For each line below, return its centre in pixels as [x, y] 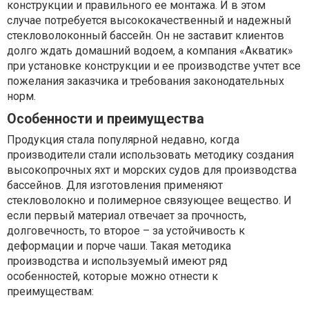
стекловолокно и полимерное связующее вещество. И [149, 200]
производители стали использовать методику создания [150, 155]
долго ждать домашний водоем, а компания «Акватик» [150, 51]
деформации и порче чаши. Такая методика [119, 246]
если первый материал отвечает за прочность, [127, 216]
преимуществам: [50, 291]
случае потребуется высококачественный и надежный [149, 20]
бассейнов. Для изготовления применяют [115, 185]
